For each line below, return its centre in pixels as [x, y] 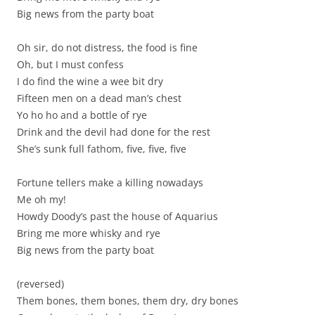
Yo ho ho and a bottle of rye [82, 115]
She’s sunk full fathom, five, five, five [102, 149]
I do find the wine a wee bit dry [90, 81]
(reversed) [40, 284]
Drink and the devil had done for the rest [114, 132]
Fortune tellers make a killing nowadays [110, 182]
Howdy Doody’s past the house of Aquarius [117, 216]
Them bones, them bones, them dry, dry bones [128, 301]
